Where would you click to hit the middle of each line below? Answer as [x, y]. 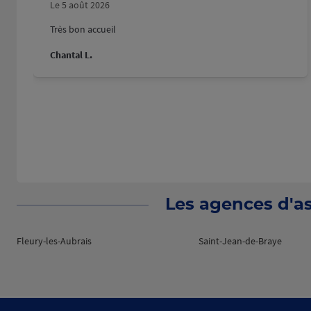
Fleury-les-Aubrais [54, 241]
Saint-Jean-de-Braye [240, 241]
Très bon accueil [92, 30]
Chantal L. [71, 55]
